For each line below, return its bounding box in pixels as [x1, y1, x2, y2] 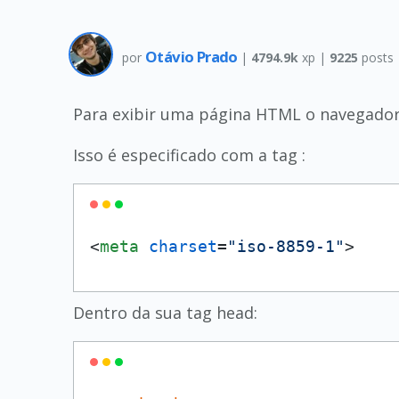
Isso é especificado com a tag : [73, 144, 305, 166]
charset [149, 237, 217, 256]
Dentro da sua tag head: [73, 302, 257, 323]
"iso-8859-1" [227, 237, 345, 256]
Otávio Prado [145, 45, 241, 67]
